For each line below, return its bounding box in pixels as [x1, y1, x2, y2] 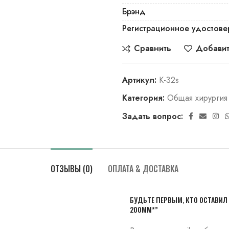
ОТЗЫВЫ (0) [51, 163, 93, 175]
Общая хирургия [167, 92, 227, 104]
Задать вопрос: [122, 110, 183, 122]
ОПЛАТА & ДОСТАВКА [108, 163, 178, 175]
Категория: [122, 92, 165, 104]
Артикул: [122, 74, 159, 86]
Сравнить [134, 42, 172, 54]
